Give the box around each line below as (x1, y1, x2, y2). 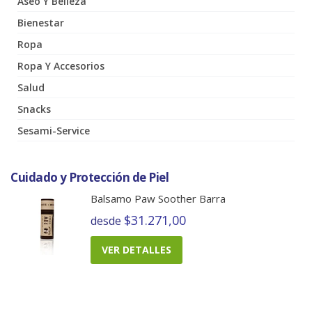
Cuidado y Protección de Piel (10, 169, 169, 185)
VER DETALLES (102, 242, 171, 256)
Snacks (17, 102, 51, 116)
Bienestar (17, 15, 64, 29)
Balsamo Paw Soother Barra (91, 191, 226, 205)
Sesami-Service (17, 123, 90, 137)
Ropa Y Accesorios (17, 58, 104, 72)
